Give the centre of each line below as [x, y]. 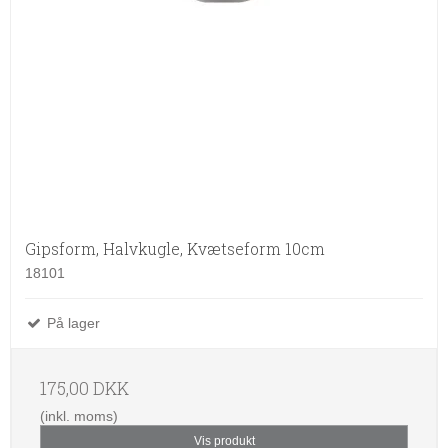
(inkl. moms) [79, 415]
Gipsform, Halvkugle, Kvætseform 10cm [175, 248]
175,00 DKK [84, 388]
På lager [71, 322]
